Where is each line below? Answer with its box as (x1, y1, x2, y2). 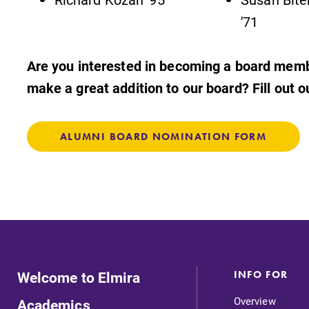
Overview (233, 294, 276, 308)
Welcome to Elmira (17, 267, 141, 287)
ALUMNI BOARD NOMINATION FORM (60, 129, 267, 143)
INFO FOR (233, 267, 288, 281)
